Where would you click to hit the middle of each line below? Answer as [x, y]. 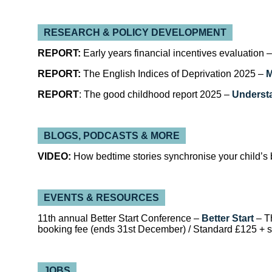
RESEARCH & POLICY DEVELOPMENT [135, 32]
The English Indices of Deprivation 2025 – [175, 74]
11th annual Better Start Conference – [118, 218]
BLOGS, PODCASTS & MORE [112, 136]
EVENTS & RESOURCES [101, 198]
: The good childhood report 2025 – [154, 94]
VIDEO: [54, 156]
